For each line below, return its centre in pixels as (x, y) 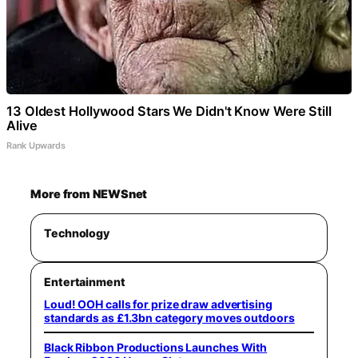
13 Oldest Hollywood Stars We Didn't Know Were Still (169, 111)
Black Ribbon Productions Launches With (156, 347)
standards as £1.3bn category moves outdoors (169, 317)
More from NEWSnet (89, 194)
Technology (77, 233)
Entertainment (85, 281)
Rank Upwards (36, 145)
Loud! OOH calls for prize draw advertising (158, 304)
